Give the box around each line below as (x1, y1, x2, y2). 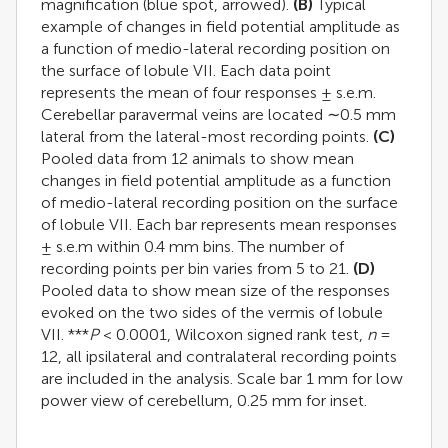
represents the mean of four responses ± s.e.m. (41, 82, 376, 102)
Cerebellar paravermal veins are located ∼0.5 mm (41, 104, 396, 124)
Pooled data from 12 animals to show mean (41, 148, 354, 168)
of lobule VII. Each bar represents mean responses (41, 214, 397, 234)
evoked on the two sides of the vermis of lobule (41, 302, 383, 322)
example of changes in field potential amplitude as (41, 16, 400, 36)
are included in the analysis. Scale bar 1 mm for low (41, 368, 403, 388)
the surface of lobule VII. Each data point (41, 60, 331, 80)
